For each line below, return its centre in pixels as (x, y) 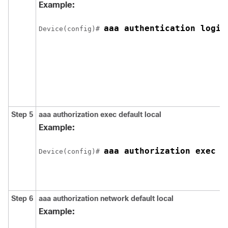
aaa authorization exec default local (100, 115)
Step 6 (22, 198)
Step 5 (22, 115)
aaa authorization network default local (106, 198)
